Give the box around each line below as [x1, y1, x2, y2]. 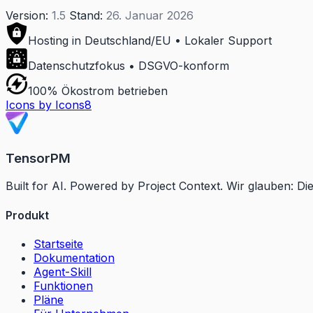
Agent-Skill [34, 264, 92, 279]
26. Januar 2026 [103, 8, 194, 22]
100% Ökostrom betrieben [28, 84, 168, 98]
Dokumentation [34, 250, 115, 265]
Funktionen [34, 278, 93, 293]
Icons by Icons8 [6, 98, 92, 112]
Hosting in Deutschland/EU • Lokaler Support [28, 34, 272, 48]
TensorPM [6, 150, 71, 166]
